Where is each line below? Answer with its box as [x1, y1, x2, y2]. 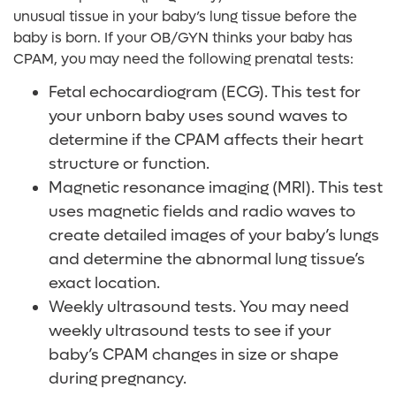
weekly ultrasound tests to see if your [49, 321, 331, 341]
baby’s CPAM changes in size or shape [49, 345, 339, 365]
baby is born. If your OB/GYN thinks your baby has [13, 28, 353, 47]
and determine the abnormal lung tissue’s [49, 249, 365, 270]
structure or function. [49, 154, 209, 174]
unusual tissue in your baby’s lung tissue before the [13, 7, 357, 26]
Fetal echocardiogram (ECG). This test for [49, 82, 361, 103]
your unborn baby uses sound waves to [49, 106, 347, 126]
